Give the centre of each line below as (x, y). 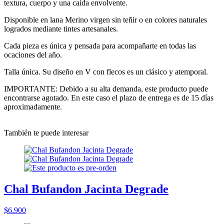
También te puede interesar (46, 132)
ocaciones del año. (33, 54)
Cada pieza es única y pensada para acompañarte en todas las (100, 45)
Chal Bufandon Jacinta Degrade (86, 189)
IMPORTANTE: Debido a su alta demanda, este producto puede (106, 88)
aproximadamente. (33, 106)
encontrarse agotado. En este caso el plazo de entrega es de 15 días (109, 97)
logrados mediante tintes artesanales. (61, 28)
